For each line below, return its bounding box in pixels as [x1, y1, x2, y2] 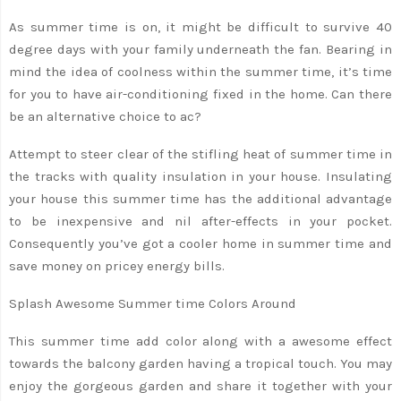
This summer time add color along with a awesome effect [9, 332, 392, 349]
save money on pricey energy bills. [9, 257, 225, 274]
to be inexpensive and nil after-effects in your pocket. [9, 212, 392, 229]
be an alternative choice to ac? [9, 107, 201, 124]
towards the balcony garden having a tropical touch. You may [9, 354, 392, 371]
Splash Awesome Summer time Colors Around [9, 294, 296, 311]
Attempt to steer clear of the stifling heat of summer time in [9, 145, 392, 162]
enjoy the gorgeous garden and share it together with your [9, 377, 392, 394]
